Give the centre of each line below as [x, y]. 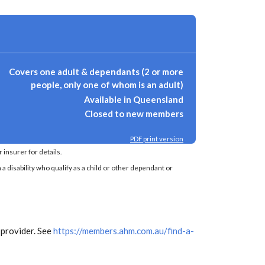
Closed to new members [134, 114]
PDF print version [157, 138]
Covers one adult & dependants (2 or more [96, 72]
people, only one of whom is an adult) [107, 85]
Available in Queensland [134, 99]
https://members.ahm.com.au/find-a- [124, 230]
